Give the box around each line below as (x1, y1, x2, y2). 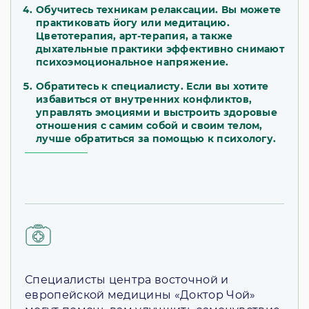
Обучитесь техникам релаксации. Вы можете (36, 3, 281, 17)
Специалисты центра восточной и (25, 273, 229, 287)
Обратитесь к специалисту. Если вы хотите (36, 80, 269, 93)
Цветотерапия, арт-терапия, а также (36, 30, 233, 43)
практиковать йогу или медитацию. (36, 17, 230, 30)
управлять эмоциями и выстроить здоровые (36, 106, 277, 119)
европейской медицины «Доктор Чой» (25, 288, 256, 302)
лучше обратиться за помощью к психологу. (36, 132, 279, 146)
